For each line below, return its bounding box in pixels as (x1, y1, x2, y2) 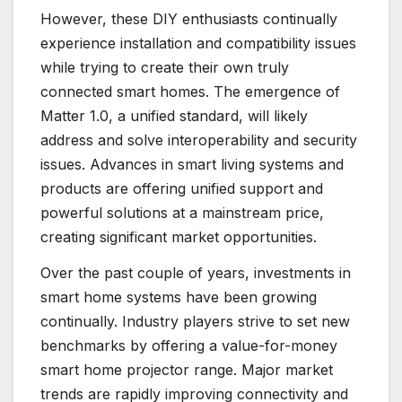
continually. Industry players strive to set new (40, 311, 350, 330)
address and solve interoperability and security (40, 130, 357, 149)
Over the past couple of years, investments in (40, 263, 351, 282)
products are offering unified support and (40, 179, 323, 197)
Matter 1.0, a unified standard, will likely (40, 106, 308, 125)
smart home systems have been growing (40, 287, 317, 306)
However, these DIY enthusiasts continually (40, 9, 337, 28)
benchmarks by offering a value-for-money (40, 336, 337, 354)
